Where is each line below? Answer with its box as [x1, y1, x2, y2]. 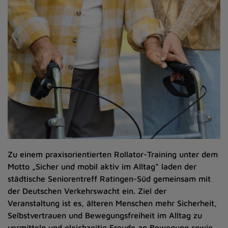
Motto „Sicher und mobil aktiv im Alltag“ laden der [8, 162, 196, 171]
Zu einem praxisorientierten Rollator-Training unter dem [8, 150, 218, 159]
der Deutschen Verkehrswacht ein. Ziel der [8, 186, 166, 195]
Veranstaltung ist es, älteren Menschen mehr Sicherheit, [8, 198, 217, 208]
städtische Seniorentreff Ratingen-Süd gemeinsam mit [8, 174, 211, 183]
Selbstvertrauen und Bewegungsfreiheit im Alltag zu [8, 211, 202, 220]
